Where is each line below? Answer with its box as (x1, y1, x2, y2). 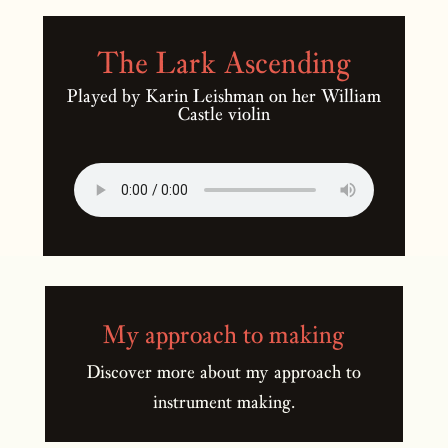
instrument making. (152, 390, 295, 414)
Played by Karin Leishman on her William (67, 84, 381, 108)
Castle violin (178, 102, 270, 126)
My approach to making (103, 318, 345, 351)
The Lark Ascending (97, 43, 351, 82)
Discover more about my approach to (86, 360, 361, 384)
